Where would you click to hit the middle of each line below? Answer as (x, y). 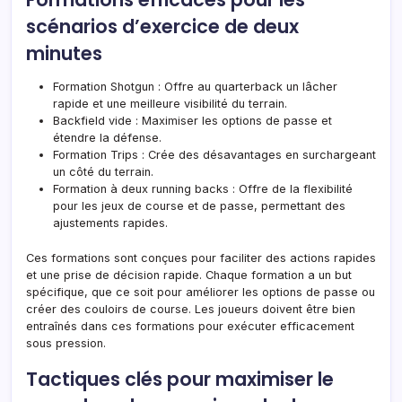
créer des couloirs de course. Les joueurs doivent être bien (191, 309)
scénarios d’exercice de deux (162, 26)
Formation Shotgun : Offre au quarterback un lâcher (195, 86)
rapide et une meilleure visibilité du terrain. (170, 103)
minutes (64, 53)
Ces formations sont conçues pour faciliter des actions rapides (201, 258)
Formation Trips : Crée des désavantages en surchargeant (214, 154)
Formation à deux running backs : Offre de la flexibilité (203, 188)
